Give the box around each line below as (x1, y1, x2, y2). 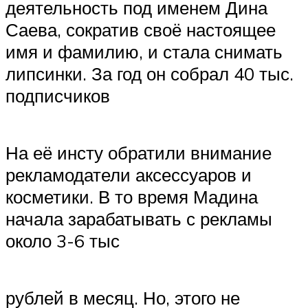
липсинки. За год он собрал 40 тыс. (5, 62, 294, 85)
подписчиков (5, 84, 110, 107)
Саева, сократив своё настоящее (5, 18, 276, 41)
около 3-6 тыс (5, 229, 120, 252)
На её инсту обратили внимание (5, 141, 272, 164)
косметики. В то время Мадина (5, 185, 258, 208)
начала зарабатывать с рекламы (5, 207, 272, 230)
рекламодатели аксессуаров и (5, 163, 252, 186)
